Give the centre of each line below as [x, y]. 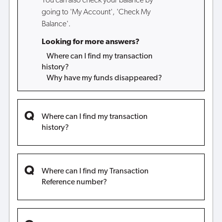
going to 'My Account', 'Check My [96, 13]
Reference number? [74, 183]
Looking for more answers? [90, 42]
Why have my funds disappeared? [104, 78]
